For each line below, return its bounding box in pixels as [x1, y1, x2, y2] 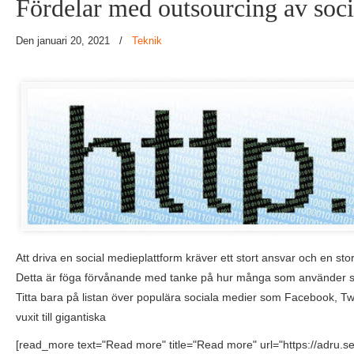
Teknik [132, 35, 162, 47]
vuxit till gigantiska [16, 311, 106, 323]
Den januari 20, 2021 [16, 35, 113, 47]
